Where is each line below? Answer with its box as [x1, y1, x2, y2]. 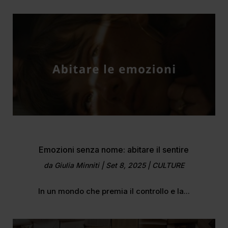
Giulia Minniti [54, 160, 99, 169]
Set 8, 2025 [105, 160, 146, 169]
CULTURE [152, 160, 184, 169]
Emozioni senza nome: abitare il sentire [39, 144, 189, 155]
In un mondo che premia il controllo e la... [38, 186, 190, 196]
